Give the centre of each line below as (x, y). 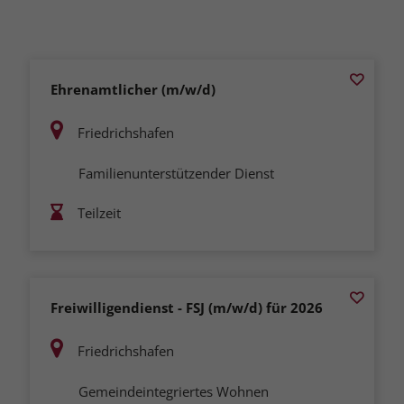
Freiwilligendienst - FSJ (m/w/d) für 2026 (186, 307)
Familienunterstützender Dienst (176, 173)
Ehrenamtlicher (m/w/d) (133, 89)
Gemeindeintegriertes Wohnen (173, 391)
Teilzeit (99, 212)
